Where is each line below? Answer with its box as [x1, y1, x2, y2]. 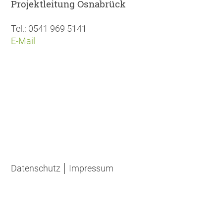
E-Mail [11, 35, 36, 46]
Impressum [69, 163, 114, 173]
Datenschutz [11, 163, 61, 173]
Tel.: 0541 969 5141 [11, 23, 87, 34]
